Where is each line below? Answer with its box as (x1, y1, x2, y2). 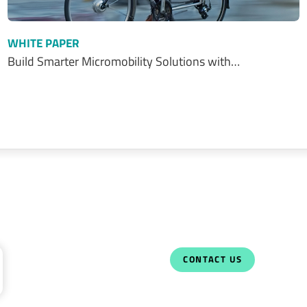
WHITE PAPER (7, 34, 79, 52)
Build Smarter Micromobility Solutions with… (7, 52, 240, 71)
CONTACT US (183, 253, 243, 267)
